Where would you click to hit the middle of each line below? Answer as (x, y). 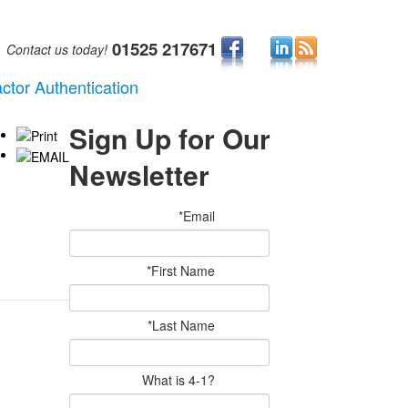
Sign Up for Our (170, 138)
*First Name (181, 270)
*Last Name (181, 325)
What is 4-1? (178, 380)
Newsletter (139, 174)
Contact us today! (57, 49)
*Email (197, 216)
